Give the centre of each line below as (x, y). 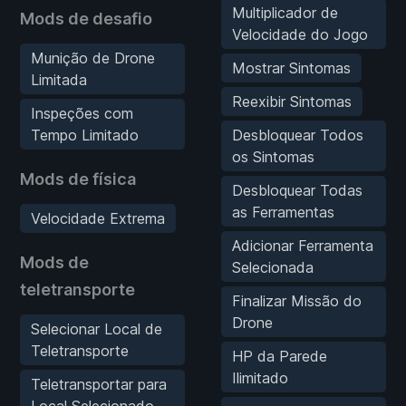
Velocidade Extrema (98, 218)
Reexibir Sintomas (292, 101)
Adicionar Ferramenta (303, 245)
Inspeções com (82, 113)
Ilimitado (260, 377)
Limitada (59, 79)
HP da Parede (280, 356)
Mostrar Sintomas (291, 68)
